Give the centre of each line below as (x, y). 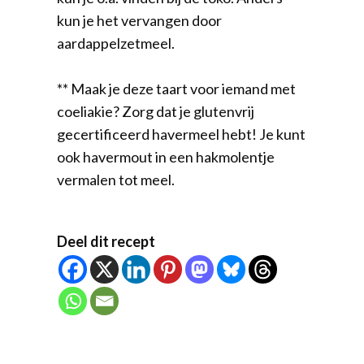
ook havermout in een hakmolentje (166, 156)
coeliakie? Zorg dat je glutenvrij (156, 111)
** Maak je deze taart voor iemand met (176, 88)
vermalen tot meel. (116, 179)
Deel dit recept (106, 241)
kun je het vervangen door (139, 20)
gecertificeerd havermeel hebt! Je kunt (181, 134)
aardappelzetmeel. (116, 43)
